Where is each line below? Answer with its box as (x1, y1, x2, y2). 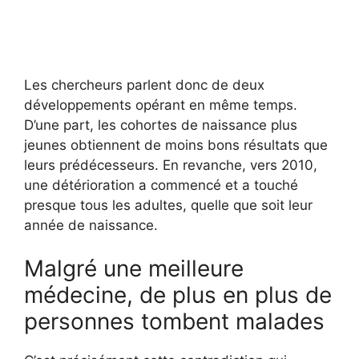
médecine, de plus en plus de (24, 281, 332, 309)
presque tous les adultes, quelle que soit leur (24, 196, 313, 213)
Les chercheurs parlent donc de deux (24, 76, 264, 93)
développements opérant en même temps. (24, 96, 297, 113)
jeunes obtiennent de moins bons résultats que (24, 136, 328, 153)
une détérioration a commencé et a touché (24, 176, 298, 193)
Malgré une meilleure (24, 255, 244, 283)
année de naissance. (24, 216, 158, 233)
